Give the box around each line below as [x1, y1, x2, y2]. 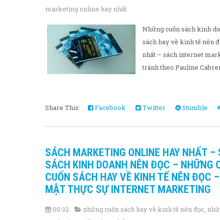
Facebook [93, 103, 126, 112]
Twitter [141, 103, 165, 112]
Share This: [45, 103, 83, 112]
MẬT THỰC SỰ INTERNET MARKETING [45, 183, 211, 195]
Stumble [181, 103, 208, 112]
